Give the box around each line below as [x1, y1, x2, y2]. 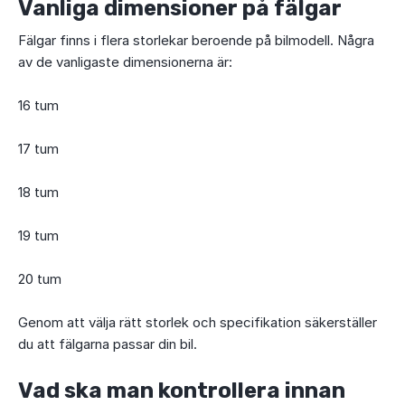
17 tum [18, 140, 59, 157]
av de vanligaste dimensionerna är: [18, 53, 232, 71]
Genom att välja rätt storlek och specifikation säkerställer [18, 314, 377, 331]
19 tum [18, 227, 59, 244]
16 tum [18, 97, 59, 114]
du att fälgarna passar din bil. [18, 335, 197, 353]
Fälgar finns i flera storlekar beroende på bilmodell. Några [18, 32, 374, 49]
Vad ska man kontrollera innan [18, 378, 345, 403]
